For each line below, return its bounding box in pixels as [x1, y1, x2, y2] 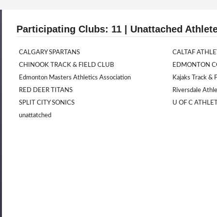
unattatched [19, 112, 51, 119]
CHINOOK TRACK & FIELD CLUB [19, 62, 114, 68]
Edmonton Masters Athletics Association [19, 75, 131, 81]
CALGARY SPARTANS [19, 49, 80, 56]
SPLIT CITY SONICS [19, 100, 75, 106]
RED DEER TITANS [19, 87, 73, 93]
